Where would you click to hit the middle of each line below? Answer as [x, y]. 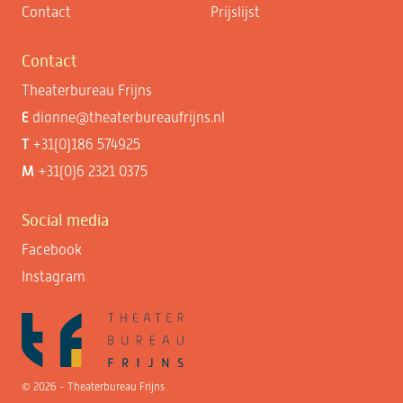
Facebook [52, 250]
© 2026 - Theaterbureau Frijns [94, 386]
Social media [66, 221]
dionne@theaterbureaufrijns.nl [129, 118]
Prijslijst [235, 13]
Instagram [54, 277]
